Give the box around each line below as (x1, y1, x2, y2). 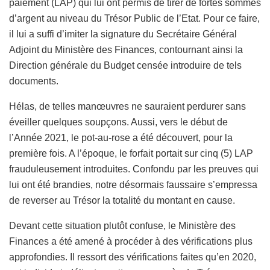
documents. (9, 76, 58, 87)
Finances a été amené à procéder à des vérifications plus (9, 236, 253, 247)
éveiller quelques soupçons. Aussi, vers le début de (9, 117, 228, 128)
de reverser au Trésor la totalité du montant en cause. (9, 195, 235, 206)
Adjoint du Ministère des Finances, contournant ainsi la (9, 45, 243, 55)
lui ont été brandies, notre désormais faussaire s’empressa (9, 180, 257, 190)
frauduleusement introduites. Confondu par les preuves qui (9, 164, 259, 175)
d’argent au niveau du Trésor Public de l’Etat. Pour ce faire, (9, 13, 260, 24)
